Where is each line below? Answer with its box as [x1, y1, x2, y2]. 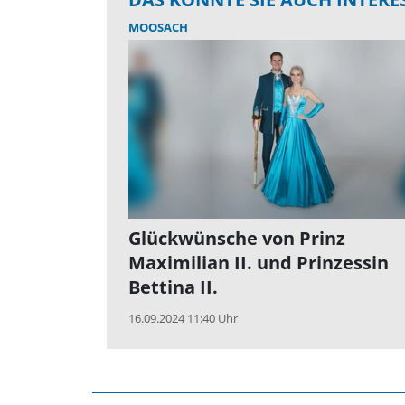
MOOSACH [128, 18, 188, 35]
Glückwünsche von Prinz [128, 226, 345, 251]
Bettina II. [128, 275, 218, 300]
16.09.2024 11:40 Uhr [128, 310, 238, 327]
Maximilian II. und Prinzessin [128, 250, 389, 276]
